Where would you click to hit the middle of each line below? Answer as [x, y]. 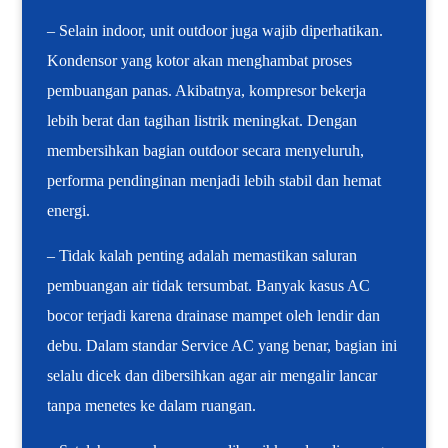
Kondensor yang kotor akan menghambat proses [200, 61]
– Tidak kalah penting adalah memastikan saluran [202, 256]
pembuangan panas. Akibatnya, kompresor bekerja [207, 91]
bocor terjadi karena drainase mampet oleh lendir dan [214, 316]
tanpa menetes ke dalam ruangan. [152, 406]
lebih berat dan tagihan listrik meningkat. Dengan [202, 121]
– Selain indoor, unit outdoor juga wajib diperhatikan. [215, 31]
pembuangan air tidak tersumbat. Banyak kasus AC [209, 286]
